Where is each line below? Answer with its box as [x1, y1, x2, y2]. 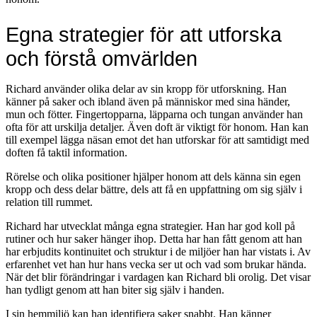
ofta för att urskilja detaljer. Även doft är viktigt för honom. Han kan [6, 121, 309, 134]
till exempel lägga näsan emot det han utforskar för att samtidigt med [6, 134, 309, 146]
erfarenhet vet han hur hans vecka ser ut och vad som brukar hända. [6, 258, 306, 271]
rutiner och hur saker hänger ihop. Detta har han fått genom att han [6, 233, 302, 246]
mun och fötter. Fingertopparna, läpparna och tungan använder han [6, 108, 303, 121]
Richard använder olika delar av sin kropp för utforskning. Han [6, 83, 287, 96]
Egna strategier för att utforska [6, 23, 282, 46]
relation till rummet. [6, 196, 96, 209]
